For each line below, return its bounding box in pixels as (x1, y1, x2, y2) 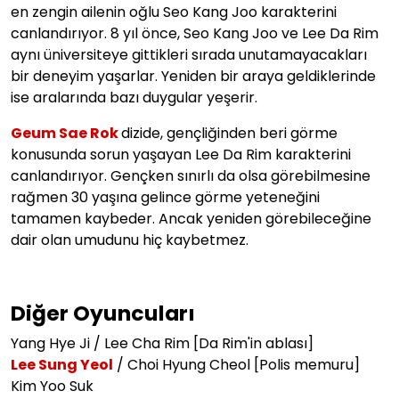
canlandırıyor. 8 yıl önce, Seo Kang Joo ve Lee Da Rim (11, 22, 379, 44)
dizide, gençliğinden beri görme (121, 122, 338, 143)
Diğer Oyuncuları (11, 297, 195, 328)
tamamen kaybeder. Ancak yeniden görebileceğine (11, 208, 371, 229)
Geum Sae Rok (11, 122, 121, 143)
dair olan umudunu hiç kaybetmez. (11, 229, 248, 250)
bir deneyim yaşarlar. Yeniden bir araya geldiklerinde (11, 65, 376, 86)
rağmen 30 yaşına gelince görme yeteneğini (11, 186, 320, 208)
